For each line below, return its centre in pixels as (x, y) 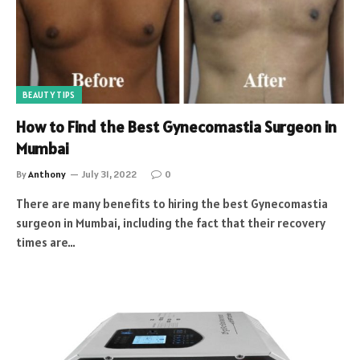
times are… (46, 242)
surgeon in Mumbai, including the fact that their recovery (171, 223)
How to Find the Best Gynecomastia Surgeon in (176, 127)
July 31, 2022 (109, 174)
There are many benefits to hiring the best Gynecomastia (172, 203)
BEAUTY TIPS (49, 94)
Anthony (47, 174)
